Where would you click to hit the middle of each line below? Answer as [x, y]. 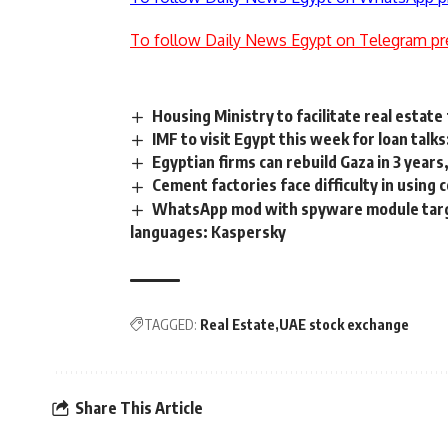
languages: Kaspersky [208, 231]
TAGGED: [170, 324]
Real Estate [237, 324]
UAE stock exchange [344, 324]
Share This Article [139, 408]
